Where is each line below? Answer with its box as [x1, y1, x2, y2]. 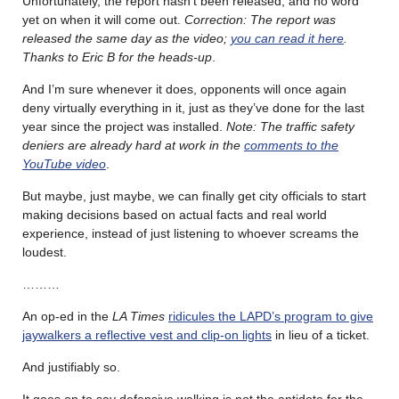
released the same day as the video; [22, 30, 231, 45]
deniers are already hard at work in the [22, 137, 244, 152]
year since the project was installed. [22, 118, 226, 134]
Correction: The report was [184, 12, 336, 27]
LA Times [112, 308, 165, 323]
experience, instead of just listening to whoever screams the [22, 225, 359, 240]
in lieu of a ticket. [272, 327, 370, 342]
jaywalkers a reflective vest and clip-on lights [22, 327, 272, 342]
